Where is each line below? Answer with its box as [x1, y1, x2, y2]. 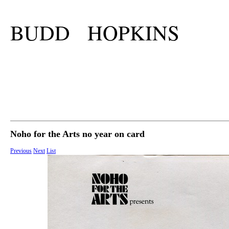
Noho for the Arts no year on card [10, 129, 145, 140]
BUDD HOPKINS [10, 18, 179, 47]
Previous [10, 147, 32, 155]
